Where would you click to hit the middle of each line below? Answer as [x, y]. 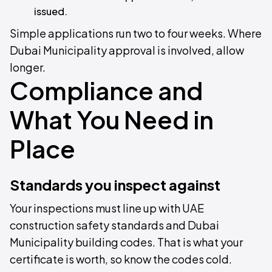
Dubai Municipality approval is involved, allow [127, 50]
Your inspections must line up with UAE [107, 208]
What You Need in [112, 119]
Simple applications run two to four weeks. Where [136, 33]
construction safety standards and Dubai [114, 225]
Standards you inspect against [115, 185]
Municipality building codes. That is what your [126, 242]
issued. [51, 11]
